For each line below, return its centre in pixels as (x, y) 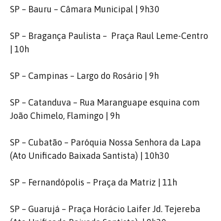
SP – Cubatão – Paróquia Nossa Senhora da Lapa (105, 142)
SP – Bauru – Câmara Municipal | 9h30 (85, 9)
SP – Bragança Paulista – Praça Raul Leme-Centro (109, 36)
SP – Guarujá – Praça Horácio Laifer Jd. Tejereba (106, 209)
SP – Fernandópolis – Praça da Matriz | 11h (93, 182)
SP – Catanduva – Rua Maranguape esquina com (105, 102)
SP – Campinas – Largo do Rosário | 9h (84, 76)
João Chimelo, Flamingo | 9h (65, 116)
